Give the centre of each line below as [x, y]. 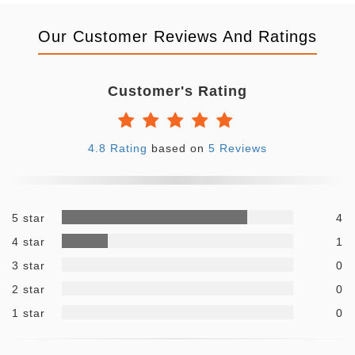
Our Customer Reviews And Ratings [177, 36]
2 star [29, 289]
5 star [29, 218]
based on [180, 148]
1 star [29, 313]
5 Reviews [238, 148]
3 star [29, 265]
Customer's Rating [177, 91]
